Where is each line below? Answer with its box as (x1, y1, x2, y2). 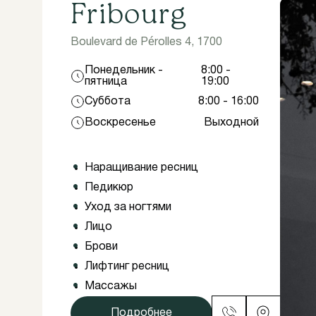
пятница (85, 77, 127, 87)
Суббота (85, 97, 130, 107)
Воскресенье (85, 118, 156, 128)
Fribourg (71, 1, 187, 30)
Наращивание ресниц (85, 163, 198, 173)
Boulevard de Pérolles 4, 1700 (71, 37, 222, 47)
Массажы (85, 281, 137, 291)
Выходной (204, 118, 260, 128)
